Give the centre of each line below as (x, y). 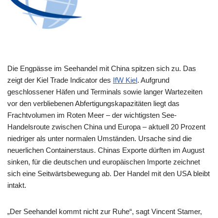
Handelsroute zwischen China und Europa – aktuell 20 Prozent (106, 127)
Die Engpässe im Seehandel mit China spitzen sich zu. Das (102, 68)
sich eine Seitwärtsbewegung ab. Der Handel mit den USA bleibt (109, 173)
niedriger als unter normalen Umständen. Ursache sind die (100, 138)
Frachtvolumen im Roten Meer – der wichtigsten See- (92, 115)
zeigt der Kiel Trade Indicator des (60, 80)
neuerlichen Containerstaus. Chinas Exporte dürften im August (106, 150)
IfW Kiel (125, 80)
